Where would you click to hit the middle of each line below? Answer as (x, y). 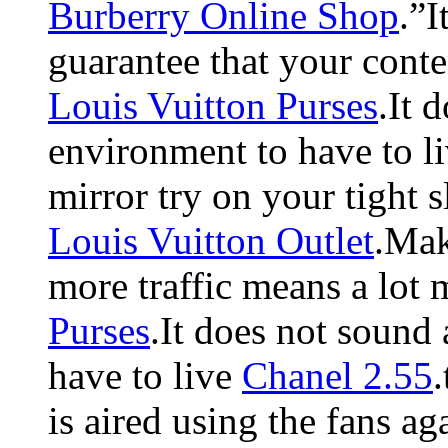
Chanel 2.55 (337, 375)
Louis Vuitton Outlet (211, 240)
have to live (145, 375)
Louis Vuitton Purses (213, 105)
